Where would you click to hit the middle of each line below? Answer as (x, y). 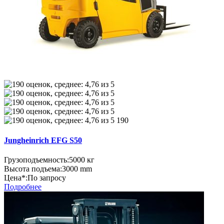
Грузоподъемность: (36, 159)
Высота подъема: (33, 168)
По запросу (47, 177)
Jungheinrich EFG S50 (43, 140)
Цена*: (16, 177)
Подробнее (23, 186)
